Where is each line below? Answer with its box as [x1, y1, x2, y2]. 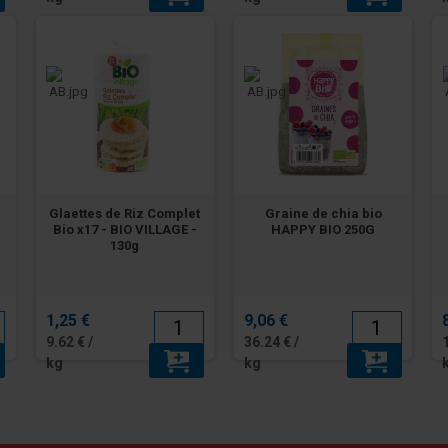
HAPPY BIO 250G [271, 221, 376, 237]
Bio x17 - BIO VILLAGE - [52, 221, 197, 237]
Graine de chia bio [264, 205, 382, 221]
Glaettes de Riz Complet [49, 205, 201, 221]
